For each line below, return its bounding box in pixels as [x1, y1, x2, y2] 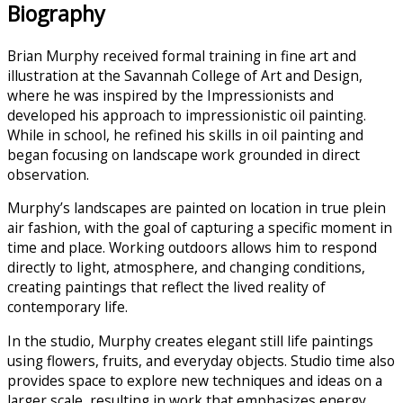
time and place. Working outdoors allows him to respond [7, 237, 377, 258]
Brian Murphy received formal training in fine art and [7, 45, 356, 66]
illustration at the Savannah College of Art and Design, [7, 65, 363, 85]
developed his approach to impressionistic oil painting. [7, 104, 366, 125]
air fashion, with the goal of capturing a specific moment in [7, 218, 392, 238]
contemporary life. [7, 297, 128, 318]
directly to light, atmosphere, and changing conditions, [7, 257, 365, 278]
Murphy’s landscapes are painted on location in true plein [7, 198, 386, 219]
